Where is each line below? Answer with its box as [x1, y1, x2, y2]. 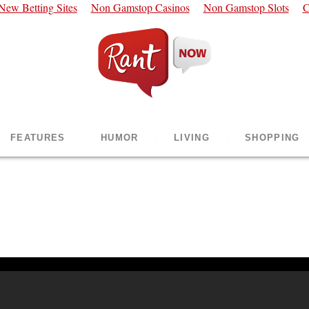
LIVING [174, 132, 210, 143]
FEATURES [10, 132, 66, 143]
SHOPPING [245, 132, 300, 143]
